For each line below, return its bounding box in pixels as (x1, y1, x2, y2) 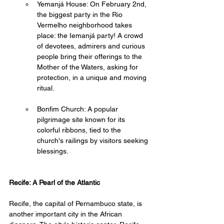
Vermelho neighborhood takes (37, 20, 134, 29)
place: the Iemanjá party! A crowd (37, 31, 145, 39)
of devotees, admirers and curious (37, 41, 147, 50)
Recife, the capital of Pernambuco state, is (9, 199, 144, 207)
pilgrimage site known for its (37, 115, 127, 123)
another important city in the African (9, 209, 124, 218)
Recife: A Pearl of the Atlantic (9, 178, 100, 186)
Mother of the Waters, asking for (37, 62, 140, 71)
